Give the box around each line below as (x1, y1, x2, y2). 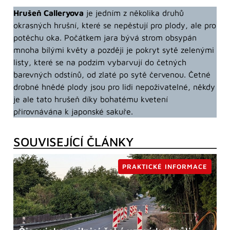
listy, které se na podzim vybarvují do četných (13, 57, 186, 67)
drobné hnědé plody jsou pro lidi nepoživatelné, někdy (13, 82, 215, 92)
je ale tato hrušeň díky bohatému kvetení (13, 94, 168, 104)
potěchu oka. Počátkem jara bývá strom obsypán (13, 33, 197, 43)
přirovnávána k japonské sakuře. (13, 107, 133, 117)
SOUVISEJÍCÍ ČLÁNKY (13, 134, 133, 149)
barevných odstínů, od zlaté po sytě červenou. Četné (13, 70, 210, 80)
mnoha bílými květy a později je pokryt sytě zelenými (13, 45, 214, 55)
